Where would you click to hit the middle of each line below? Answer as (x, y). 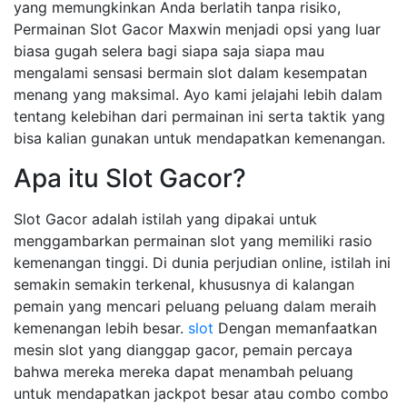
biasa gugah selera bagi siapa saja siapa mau (169, 51)
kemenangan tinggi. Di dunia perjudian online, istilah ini (202, 263)
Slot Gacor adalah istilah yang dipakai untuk (165, 219)
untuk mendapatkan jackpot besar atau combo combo (201, 393)
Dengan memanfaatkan (295, 328)
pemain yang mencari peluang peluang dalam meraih (195, 306)
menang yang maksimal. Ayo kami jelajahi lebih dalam (198, 94)
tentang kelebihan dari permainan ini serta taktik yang (199, 116)
